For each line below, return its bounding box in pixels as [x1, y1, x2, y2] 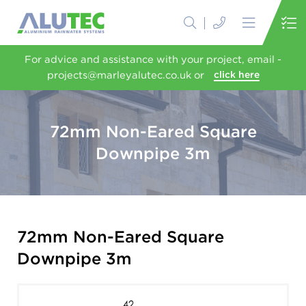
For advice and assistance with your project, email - [25, 53, 281, 66]
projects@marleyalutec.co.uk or [46, 69, 204, 81]
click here [213, 69, 260, 80]
